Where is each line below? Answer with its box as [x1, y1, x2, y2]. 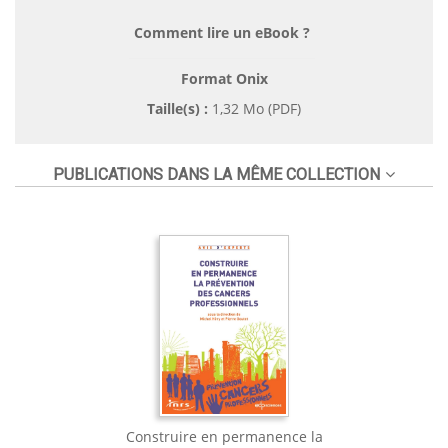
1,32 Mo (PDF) [208, 98, 301, 118]
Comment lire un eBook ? [133, 22, 310, 42]
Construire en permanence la [125, 426, 323, 446]
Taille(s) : [147, 98, 208, 118]
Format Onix [180, 68, 268, 88]
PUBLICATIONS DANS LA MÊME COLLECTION [53, 164, 381, 184]
